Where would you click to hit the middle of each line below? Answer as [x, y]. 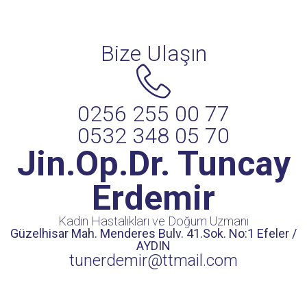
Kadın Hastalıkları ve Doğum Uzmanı [153, 221]
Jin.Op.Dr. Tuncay [153, 164]
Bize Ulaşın [153, 53]
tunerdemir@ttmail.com [153, 260]
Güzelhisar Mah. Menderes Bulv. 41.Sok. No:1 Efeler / [153, 233]
